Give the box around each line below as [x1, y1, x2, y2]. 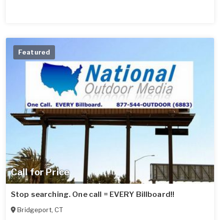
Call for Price [11, 167, 69, 178]
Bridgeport [17, 206, 52, 214]
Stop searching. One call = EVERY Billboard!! [11, 190, 175, 199]
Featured [18, 48, 51, 56]
